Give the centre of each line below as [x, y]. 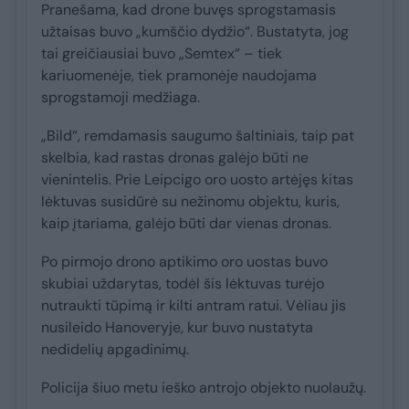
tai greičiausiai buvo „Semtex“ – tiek [162, 53]
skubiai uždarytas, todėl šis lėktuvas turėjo [183, 283]
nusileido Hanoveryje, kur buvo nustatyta [177, 327]
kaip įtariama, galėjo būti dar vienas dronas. [186, 223]
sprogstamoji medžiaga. [121, 97]
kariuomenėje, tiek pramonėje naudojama [179, 75]
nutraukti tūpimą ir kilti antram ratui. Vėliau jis [194, 305]
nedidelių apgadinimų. [115, 349]
